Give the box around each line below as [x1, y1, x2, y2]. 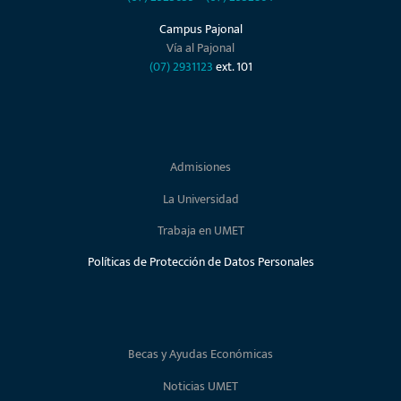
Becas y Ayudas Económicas [128, 344, 273, 365]
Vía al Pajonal [166, 37, 235, 58]
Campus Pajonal [158, 18, 243, 39]
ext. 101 [215, 55, 252, 77]
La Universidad [162, 188, 239, 209]
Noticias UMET [163, 375, 238, 397]
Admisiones [170, 157, 231, 178]
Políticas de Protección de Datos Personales [87, 252, 314, 273]
